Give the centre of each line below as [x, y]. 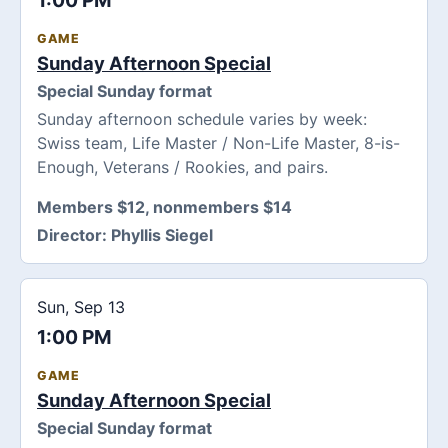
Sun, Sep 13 [81, 306]
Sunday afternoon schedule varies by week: [202, 119]
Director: [74, 235]
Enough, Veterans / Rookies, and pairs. [182, 167]
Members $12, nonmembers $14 [164, 207]
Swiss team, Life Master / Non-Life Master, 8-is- [218, 143]
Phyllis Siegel [162, 235]
